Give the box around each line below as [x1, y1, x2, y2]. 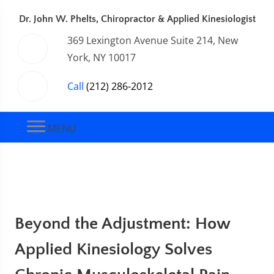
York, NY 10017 [67, 51, 136, 64]
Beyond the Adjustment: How [15, 214, 230, 233]
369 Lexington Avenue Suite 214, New [67, 34, 238, 47]
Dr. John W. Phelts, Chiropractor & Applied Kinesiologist [18, 13, 256, 24]
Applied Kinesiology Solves [15, 240, 212, 259]
